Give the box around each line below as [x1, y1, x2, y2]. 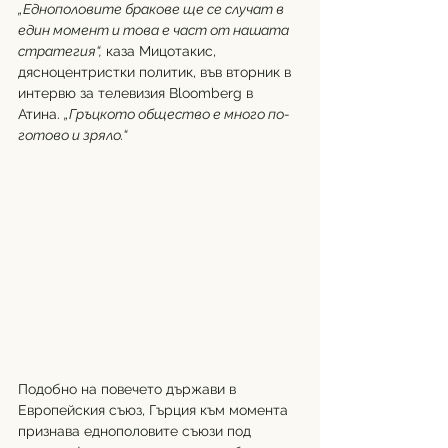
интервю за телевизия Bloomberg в [18, 85, 257, 101]
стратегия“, [18, 43, 102, 59]
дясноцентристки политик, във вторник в [18, 64, 295, 80]
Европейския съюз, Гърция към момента [18, 401, 292, 418]
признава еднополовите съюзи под [18, 422, 255, 439]
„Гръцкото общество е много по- [64, 106, 290, 122]
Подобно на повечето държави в [18, 380, 240, 397]
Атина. [18, 106, 64, 122]
